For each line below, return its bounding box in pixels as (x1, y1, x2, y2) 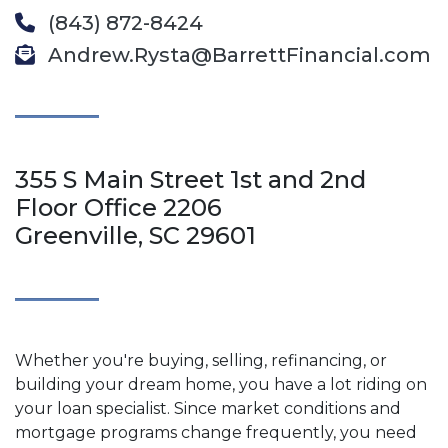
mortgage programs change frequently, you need (15, 422, 417, 442)
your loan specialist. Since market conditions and (15, 398, 401, 418)
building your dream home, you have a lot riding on (15, 374, 427, 394)
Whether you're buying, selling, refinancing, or (15, 350, 387, 370)
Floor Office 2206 (15, 192, 222, 222)
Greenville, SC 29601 (15, 220, 256, 250)
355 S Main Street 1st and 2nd (15, 164, 366, 194)
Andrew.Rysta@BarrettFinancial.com (43, 42, 431, 67)
